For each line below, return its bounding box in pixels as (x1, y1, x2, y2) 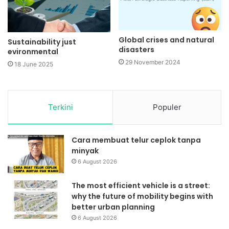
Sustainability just (8, 37, 76, 48)
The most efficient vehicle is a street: (72, 180, 210, 191)
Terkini (48, 102, 73, 112)
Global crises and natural (119, 35, 214, 45)
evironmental (8, 47, 58, 57)
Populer (152, 102, 181, 112)
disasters (119, 44, 154, 55)
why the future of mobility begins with (72, 191, 213, 202)
